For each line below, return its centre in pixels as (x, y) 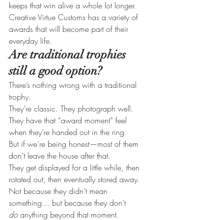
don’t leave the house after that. (60, 156)
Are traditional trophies (69, 55)
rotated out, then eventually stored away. (76, 179)
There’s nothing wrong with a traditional (74, 85)
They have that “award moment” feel (69, 121)
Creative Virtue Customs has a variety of (75, 17)
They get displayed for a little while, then (75, 168)
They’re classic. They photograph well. (72, 109)
